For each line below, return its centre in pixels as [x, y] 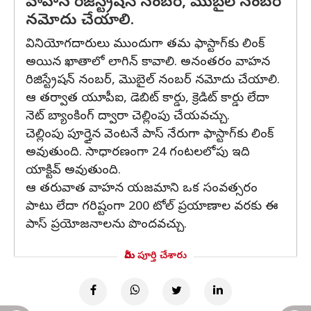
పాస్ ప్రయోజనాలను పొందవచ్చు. [106, 225]
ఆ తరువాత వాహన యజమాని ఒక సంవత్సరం [142, 189]
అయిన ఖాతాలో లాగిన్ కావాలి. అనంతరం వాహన [148, 63]
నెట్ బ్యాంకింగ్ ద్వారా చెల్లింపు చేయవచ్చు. [128, 117]
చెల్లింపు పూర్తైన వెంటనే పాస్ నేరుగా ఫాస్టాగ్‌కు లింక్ [150, 135]
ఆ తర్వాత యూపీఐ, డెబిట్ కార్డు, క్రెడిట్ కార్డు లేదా [148, 99]
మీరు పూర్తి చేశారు [155, 257]
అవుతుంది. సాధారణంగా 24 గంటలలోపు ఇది [138, 153]
